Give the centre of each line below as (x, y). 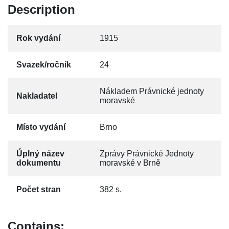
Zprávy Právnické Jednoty (147, 154)
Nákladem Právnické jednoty (152, 91)
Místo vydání (41, 127)
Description (41, 9)
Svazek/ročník (44, 65)
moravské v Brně (130, 163)
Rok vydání (38, 38)
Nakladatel (37, 96)
